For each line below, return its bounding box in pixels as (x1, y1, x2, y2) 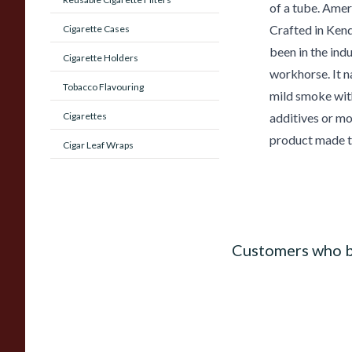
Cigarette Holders (63, 52, 138, 64)
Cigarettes (63, 110, 107, 122)
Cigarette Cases (63, 23, 130, 35)
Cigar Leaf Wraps (63, 139, 134, 151)
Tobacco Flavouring (63, 81, 144, 93)
